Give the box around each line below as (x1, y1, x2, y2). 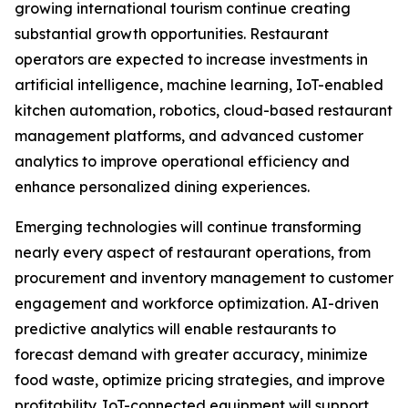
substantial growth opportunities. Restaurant (15, 25, 329, 44)
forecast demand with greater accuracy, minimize (15, 345, 368, 364)
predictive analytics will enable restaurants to (15, 320, 336, 339)
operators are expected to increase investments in (15, 50, 368, 69)
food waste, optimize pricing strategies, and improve (15, 371, 385, 390)
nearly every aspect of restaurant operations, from (15, 243, 371, 262)
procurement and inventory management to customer (15, 269, 393, 288)
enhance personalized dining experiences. (15, 178, 310, 197)
